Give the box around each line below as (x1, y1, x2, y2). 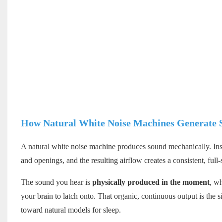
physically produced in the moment (92, 178, 210, 187)
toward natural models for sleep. (20, 206, 121, 215)
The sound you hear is (20, 178, 92, 187)
